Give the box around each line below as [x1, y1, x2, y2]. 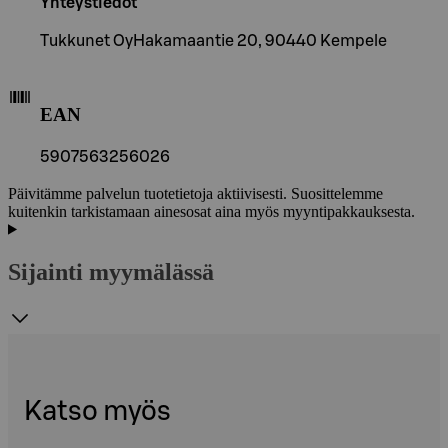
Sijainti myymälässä [8, 258, 214, 285]
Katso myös [24, 397, 171, 425]
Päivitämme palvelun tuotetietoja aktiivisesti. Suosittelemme [8, 184, 383, 202]
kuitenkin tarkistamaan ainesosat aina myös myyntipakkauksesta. [8, 202, 415, 220]
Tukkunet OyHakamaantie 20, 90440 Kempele [40, 33, 387, 50]
